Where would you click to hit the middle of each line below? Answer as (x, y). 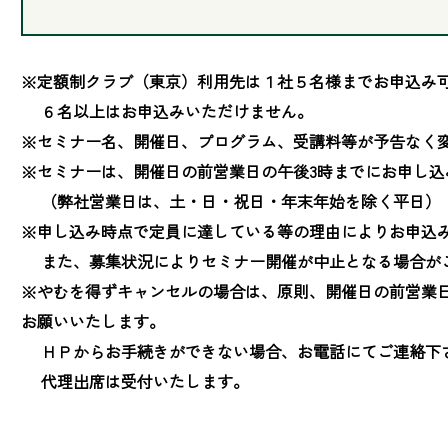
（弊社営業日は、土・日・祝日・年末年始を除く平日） (231, 200)
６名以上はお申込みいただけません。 (167, 110)
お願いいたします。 (93, 320)
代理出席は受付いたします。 (135, 380)
